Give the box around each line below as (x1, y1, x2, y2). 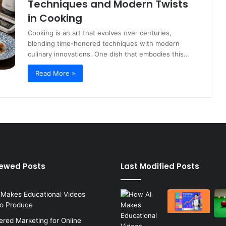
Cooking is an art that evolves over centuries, (28, 28, 172, 37)
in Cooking (28, 11, 82, 25)
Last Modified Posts (121, 160, 199, 172)
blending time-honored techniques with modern (28, 39, 180, 47)
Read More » (35, 69, 75, 77)
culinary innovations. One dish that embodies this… (28, 49, 189, 58)
